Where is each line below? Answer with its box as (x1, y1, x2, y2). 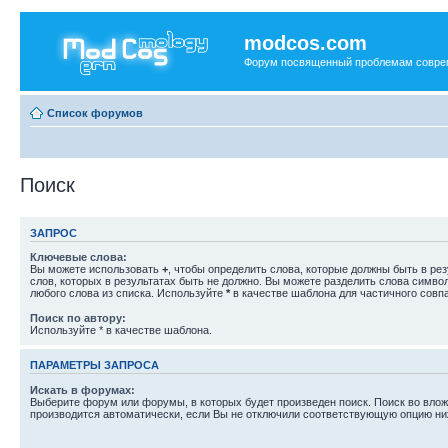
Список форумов (47, 106, 143, 119)
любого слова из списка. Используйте (30, 287, 226, 299)
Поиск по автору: (30, 312, 126, 324)
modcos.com (244, 32, 367, 54)
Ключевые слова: (30, 251, 127, 263)
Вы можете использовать (30, 263, 162, 275)
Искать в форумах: (30, 383, 135, 396)
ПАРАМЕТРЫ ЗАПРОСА (30, 359, 159, 372)
